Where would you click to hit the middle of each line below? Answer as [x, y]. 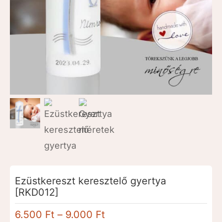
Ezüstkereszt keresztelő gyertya [90, 181]
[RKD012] [37, 192]
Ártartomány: [136, 214]
